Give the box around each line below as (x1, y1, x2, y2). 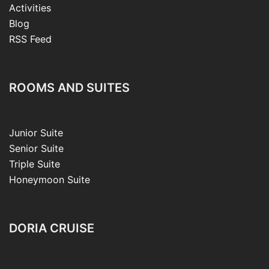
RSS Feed (9, 33, 52, 46)
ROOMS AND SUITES (9, 80, 130, 95)
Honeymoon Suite (9, 174, 90, 186)
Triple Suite (9, 158, 60, 171)
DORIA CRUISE (9, 221, 94, 236)
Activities (9, 2, 51, 14)
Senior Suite (9, 142, 64, 155)
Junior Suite (9, 127, 63, 139)
